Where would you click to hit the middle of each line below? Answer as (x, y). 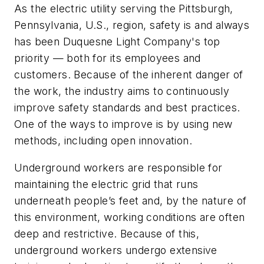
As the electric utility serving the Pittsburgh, (124, 8)
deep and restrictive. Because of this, (107, 233)
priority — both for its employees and (108, 58)
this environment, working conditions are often (130, 217)
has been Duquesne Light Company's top (117, 41)
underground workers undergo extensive (116, 250)
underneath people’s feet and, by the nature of (131, 200)
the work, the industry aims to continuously (122, 91)
